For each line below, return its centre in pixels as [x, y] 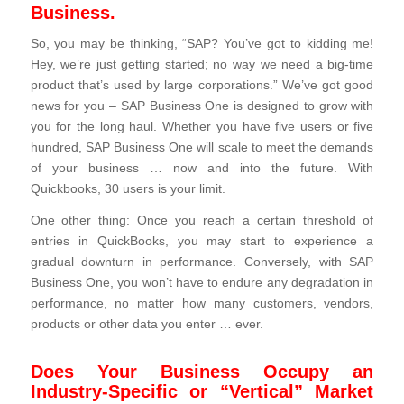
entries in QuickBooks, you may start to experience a [202, 241]
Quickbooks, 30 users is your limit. [128, 189]
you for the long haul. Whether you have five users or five [202, 127]
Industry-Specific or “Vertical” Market [202, 391]
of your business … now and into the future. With [202, 169]
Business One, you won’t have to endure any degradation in [202, 282]
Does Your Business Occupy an [202, 371]
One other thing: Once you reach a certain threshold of [202, 220]
